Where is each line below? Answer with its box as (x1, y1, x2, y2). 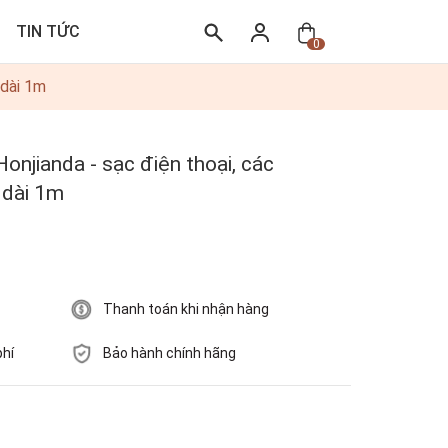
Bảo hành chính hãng (102, 345, 236, 361)
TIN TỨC (16, 22, 80, 41)
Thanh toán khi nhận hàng (102, 301, 269, 317)
